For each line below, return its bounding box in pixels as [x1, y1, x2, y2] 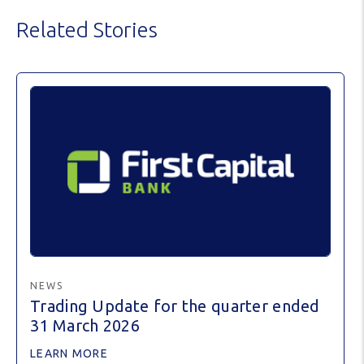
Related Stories [16, 17, 158, 41]
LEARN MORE [30, 346, 108, 360]
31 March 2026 [30, 315, 140, 335]
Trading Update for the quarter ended [30, 296, 320, 315]
